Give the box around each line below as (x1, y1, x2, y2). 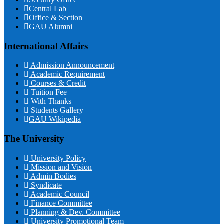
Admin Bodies (29, 171, 76, 180)
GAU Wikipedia (29, 115, 81, 124)
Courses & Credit (29, 79, 86, 88)
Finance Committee (29, 198, 92, 207)
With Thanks (29, 97, 71, 106)
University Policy (29, 153, 86, 162)
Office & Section (29, 13, 82, 22)
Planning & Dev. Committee (29, 207, 120, 216)
